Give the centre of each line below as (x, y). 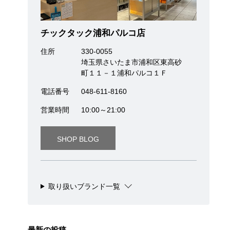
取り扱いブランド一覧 (84, 186)
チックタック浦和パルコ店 (93, 33)
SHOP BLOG (78, 139)
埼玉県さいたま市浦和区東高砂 (131, 62)
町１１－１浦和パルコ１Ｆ (124, 73)
